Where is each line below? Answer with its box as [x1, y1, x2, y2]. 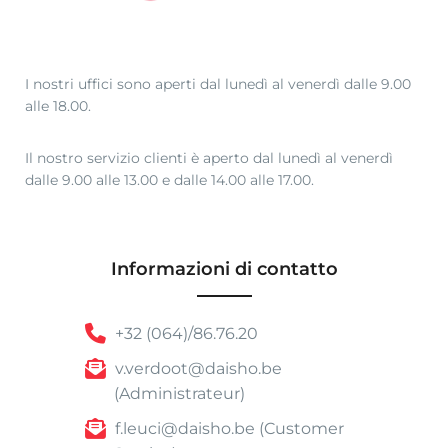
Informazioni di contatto [110, 258, 338, 281]
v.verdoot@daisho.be [111, 358, 282, 378]
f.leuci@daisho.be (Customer [111, 418, 344, 438]
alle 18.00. [25, 97, 91, 116]
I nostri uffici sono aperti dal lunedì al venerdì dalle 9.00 [25, 75, 411, 94]
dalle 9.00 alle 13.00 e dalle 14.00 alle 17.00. [25, 171, 314, 190]
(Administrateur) [114, 383, 246, 403]
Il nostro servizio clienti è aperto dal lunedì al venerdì [25, 149, 393, 168]
